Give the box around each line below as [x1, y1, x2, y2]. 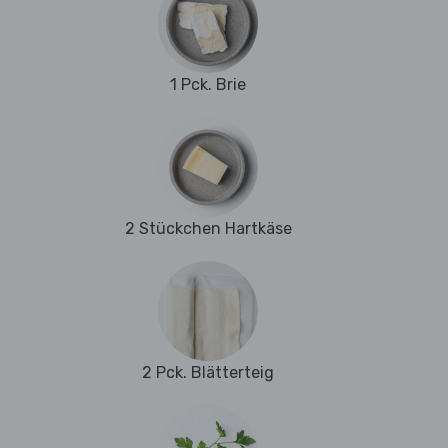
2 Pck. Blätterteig [142, 363, 274, 383]
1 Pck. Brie [170, 75, 246, 95]
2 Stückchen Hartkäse [124, 219, 292, 239]
